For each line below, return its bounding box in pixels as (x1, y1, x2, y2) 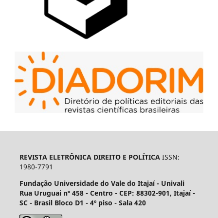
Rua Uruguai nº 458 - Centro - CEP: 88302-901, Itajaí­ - (19, 188, 195, 198)
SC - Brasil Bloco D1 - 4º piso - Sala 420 (19, 198, 146, 207)
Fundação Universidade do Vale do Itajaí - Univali (19, 178, 184, 188)
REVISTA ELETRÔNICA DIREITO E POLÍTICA (19, 152, 160, 162)
